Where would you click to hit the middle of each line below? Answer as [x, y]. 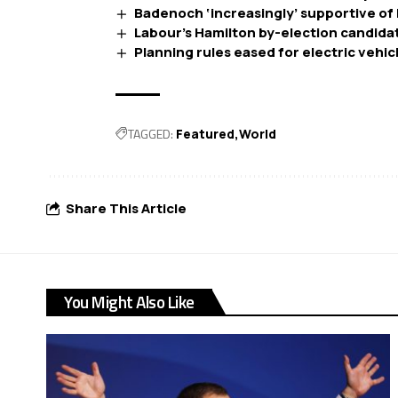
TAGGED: [151, 133]
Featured [205, 133]
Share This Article [126, 209]
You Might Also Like [129, 301]
